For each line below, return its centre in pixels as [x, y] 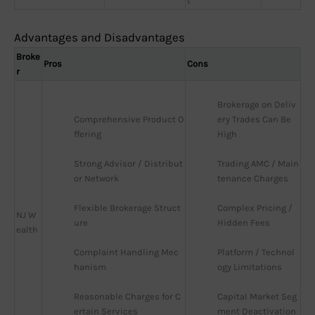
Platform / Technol [256, 252]
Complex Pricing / [255, 208]
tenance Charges [253, 179]
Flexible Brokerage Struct [127, 208]
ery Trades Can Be [254, 120]
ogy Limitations [250, 267]
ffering [88, 134]
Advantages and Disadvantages [99, 38]
